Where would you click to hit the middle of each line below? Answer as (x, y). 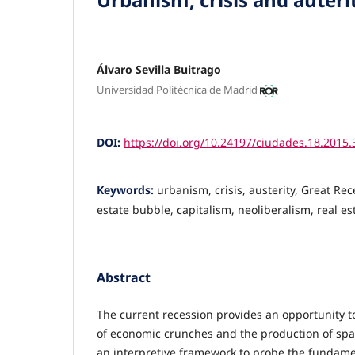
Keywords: (127, 190)
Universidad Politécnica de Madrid (177, 90)
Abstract (124, 278)
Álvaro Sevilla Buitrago (159, 69)
